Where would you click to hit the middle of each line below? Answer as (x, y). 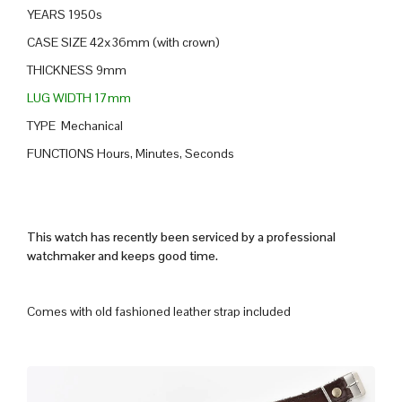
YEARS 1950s (65, 15)
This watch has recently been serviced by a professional (181, 237)
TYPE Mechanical (75, 126)
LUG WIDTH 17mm (79, 98)
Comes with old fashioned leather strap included (159, 312)
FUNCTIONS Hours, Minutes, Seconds (131, 154)
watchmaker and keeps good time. (122, 256)
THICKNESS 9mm (77, 70)
